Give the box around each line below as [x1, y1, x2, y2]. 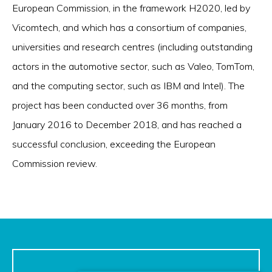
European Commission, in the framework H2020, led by [12, 2, 250, 15]
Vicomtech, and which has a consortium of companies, [12, 21, 246, 34]
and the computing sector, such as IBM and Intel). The [12, 80, 245, 92]
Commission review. [12, 157, 97, 170]
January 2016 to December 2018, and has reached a [12, 118, 242, 131]
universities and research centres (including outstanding [12, 41, 253, 53]
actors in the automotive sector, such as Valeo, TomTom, [12, 60, 254, 73]
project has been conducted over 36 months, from [12, 99, 228, 112]
